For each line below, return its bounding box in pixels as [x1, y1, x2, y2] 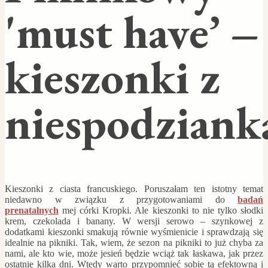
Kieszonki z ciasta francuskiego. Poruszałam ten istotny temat [5, 184, 263, 194]
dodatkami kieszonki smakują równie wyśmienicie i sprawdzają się [5, 227, 263, 237]
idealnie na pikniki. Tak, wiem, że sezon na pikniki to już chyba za [5, 237, 263, 248]
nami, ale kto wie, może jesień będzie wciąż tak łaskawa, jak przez [5, 248, 263, 259]
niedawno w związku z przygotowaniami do [5, 194, 237, 205]
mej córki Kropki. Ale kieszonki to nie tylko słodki [59, 205, 263, 216]
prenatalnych [5, 205, 59, 216]
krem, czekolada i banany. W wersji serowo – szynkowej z [5, 216, 263, 227]
